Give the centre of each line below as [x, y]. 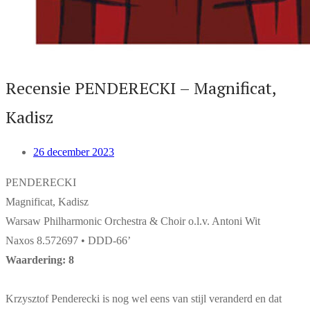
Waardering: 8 [40, 260]
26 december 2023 [74, 152]
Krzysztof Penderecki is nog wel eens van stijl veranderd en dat [144, 299]
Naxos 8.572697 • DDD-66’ [68, 240]
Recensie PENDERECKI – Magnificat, [141, 88]
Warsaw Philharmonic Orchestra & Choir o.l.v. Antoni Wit [133, 221]
